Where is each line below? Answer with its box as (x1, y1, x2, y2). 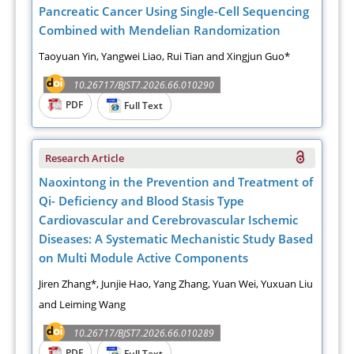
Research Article (45, 150, 125, 165)
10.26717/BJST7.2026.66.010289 (73, 326, 215, 340)
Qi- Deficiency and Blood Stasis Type (39, 192, 245, 209)
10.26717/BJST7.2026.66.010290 (73, 77, 215, 92)
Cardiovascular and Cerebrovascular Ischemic (39, 211, 299, 228)
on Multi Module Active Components (39, 249, 249, 265)
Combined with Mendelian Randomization (39, 21, 281, 38)
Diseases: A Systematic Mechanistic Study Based (39, 230, 314, 247)
